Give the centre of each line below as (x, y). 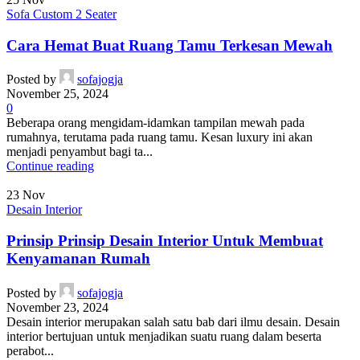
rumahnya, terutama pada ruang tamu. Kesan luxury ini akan (160, 137)
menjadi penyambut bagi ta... (80, 152)
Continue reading (50, 166)
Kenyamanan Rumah (78, 258)
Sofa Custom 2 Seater (61, 14)
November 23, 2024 (57, 307)
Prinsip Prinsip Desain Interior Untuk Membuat (165, 240)
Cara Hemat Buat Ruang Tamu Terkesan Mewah (170, 45)
